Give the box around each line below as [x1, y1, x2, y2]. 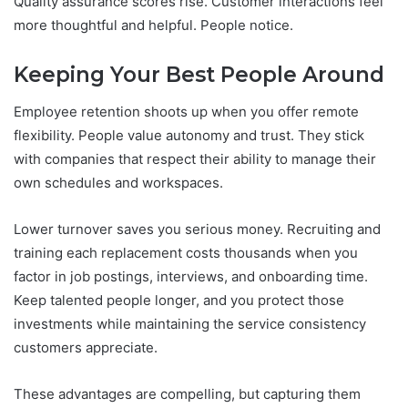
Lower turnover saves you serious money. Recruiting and [14, 219, 381, 238]
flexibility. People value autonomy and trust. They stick [14, 126, 364, 144]
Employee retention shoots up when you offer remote [14, 102, 359, 120]
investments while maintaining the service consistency [14, 314, 366, 332]
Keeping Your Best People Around [14, 62, 384, 88]
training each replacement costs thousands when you [14, 243, 358, 261]
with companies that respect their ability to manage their [14, 149, 376, 168]
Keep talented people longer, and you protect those [14, 291, 344, 309]
